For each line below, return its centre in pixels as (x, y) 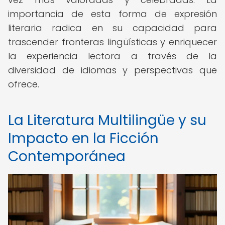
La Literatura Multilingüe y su (107, 120)
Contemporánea (67, 156)
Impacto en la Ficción (83, 138)
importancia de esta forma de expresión (113, 14)
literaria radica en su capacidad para (113, 28)
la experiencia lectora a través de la (113, 56)
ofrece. (24, 84)
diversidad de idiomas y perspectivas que (113, 70)
